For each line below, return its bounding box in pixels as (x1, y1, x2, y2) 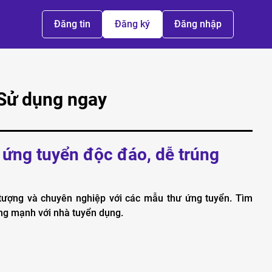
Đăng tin (53, 18, 90, 30)
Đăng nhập (174, 18, 222, 30)
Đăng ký (114, 18, 150, 30)
